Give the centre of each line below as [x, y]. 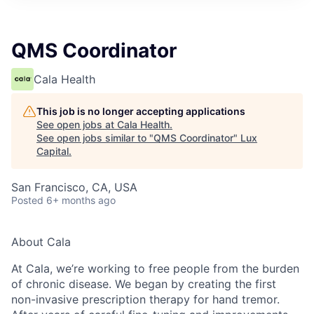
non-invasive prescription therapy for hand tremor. [145, 299]
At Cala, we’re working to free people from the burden [155, 268]
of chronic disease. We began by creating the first [144, 284]
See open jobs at [77, 124]
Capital [53, 151]
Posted [27, 200]
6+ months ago [81, 200]
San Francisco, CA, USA [74, 187]
